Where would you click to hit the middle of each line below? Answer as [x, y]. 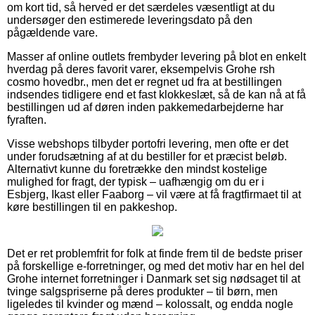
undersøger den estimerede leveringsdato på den [130, 20]
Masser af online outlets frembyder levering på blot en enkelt [156, 56]
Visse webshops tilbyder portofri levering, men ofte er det [148, 143]
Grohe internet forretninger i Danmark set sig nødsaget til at [154, 278]
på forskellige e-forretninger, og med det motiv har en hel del [156, 266]
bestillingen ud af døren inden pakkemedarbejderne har [145, 107]
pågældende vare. [52, 32]
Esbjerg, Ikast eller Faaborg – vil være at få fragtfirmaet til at [154, 194]
